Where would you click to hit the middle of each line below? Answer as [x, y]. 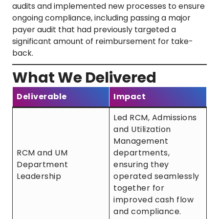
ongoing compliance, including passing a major [101, 18]
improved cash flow [153, 200]
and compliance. [147, 212]
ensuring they [141, 165]
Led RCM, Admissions [155, 118]
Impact [130, 97]
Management [141, 141]
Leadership [39, 176]
